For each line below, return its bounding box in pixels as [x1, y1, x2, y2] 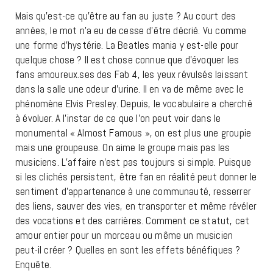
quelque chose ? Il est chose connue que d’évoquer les [15, 53, 239, 67]
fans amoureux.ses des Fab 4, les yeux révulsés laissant [15, 68, 249, 82]
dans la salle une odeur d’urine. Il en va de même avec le [15, 82, 244, 96]
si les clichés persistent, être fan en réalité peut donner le [15, 170, 257, 184]
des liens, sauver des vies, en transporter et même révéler [15, 199, 257, 213]
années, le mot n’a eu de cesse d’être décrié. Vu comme [15, 24, 247, 38]
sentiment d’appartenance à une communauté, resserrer [15, 185, 251, 199]
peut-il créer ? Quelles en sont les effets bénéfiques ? [15, 243, 241, 257]
